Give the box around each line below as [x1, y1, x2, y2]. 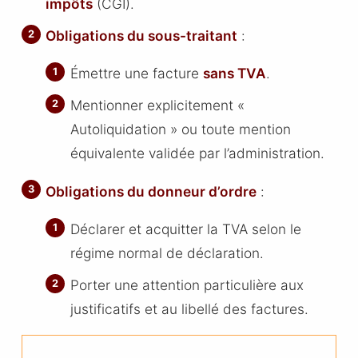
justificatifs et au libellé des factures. [70, 300, 308, 317]
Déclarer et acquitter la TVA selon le [70, 221, 301, 238]
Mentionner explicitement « [70, 97, 245, 114]
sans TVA [202, 65, 266, 82]
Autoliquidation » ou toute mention [70, 121, 291, 138]
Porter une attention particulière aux [70, 276, 304, 293]
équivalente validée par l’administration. [70, 145, 324, 162]
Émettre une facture [70, 65, 203, 82]
